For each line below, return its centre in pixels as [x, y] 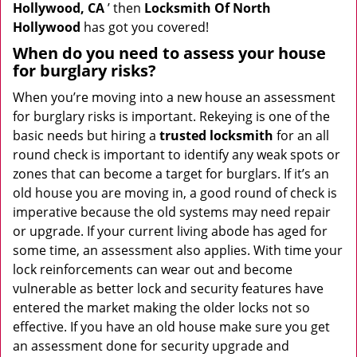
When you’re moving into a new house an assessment [174, 97]
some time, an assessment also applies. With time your [178, 250]
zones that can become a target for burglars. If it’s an [171, 174]
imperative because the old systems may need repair [172, 212]
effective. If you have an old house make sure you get [171, 327]
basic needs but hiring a [86, 135]
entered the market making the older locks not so [161, 308]
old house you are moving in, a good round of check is [175, 193]
